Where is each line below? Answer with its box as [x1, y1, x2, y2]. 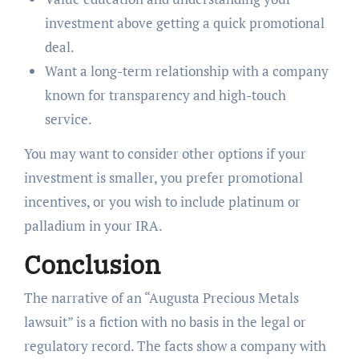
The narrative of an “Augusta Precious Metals [23, 288, 299, 308]
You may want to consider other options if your [23, 143, 306, 163]
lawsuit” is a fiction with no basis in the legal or [23, 313, 306, 332]
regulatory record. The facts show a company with [23, 337, 326, 356]
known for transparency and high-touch [44, 85, 286, 104]
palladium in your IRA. [23, 216, 163, 235]
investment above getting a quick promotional [44, 13, 325, 32]
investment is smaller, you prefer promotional [23, 167, 303, 187]
